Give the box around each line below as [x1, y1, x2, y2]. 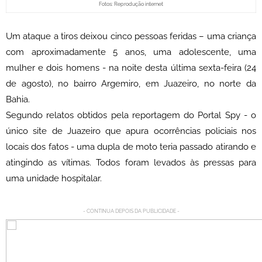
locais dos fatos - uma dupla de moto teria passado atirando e [6, 142, 256, 153]
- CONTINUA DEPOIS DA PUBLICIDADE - [82, 208, 180, 215]
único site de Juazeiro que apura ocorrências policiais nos [6, 126, 256, 137]
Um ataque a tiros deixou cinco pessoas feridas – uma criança [6, 31, 256, 42]
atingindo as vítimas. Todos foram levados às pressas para [6, 157, 256, 168]
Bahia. [6, 94, 30, 105]
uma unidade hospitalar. [6, 173, 104, 184]
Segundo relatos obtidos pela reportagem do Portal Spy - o [6, 110, 256, 121]
